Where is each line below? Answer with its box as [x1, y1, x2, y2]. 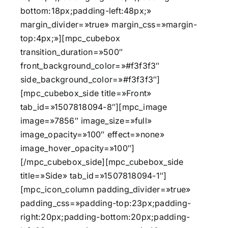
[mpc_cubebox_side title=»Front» [20, 88, 152, 99]
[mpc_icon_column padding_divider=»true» [20, 184, 191, 195]
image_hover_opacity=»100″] [20, 143, 135, 154]
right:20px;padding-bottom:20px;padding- [20, 212, 190, 222]
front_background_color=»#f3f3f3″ [20, 61, 160, 71]
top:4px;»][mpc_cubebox [20, 33, 121, 44]
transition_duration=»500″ [20, 47, 123, 58]
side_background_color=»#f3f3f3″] [20, 74, 160, 85]
